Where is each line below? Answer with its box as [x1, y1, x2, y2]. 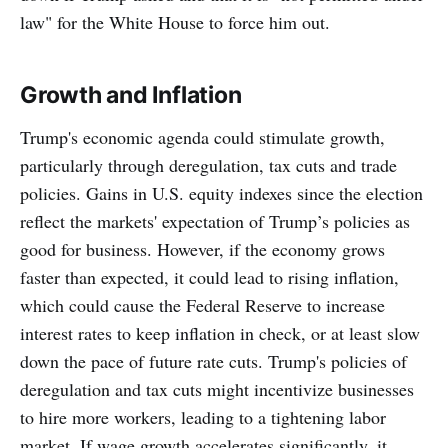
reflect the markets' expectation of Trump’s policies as [20, 208, 410, 233]
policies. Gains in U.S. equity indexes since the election [20, 180, 423, 205]
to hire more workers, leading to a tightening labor [20, 404, 386, 429]
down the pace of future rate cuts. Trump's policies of [20, 348, 407, 373]
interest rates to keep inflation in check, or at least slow [20, 320, 420, 345]
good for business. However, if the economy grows [20, 236, 385, 261]
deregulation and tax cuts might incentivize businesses [20, 376, 414, 401]
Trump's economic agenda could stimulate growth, [20, 124, 385, 149]
